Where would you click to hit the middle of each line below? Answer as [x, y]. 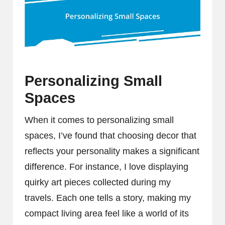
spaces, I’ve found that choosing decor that [110, 136]
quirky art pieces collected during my [98, 183]
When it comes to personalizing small [99, 120]
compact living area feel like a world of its [107, 214]
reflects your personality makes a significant [112, 151]
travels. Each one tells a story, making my [108, 198]
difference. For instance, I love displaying [106, 167]
